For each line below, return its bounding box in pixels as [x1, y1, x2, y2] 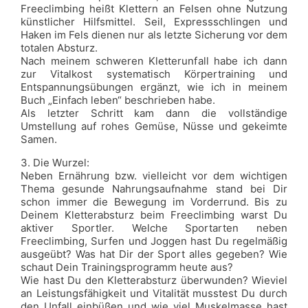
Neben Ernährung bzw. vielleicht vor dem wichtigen [21, 169, 287, 182]
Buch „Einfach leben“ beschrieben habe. [21, 93, 215, 107]
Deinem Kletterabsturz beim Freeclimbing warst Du [21, 208, 287, 221]
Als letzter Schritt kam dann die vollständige [21, 107, 287, 120]
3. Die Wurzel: [21, 156, 89, 169]
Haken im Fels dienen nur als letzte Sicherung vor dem [21, 28, 287, 41]
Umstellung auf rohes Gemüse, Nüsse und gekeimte [21, 120, 287, 133]
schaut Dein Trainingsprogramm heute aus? [21, 261, 233, 274]
